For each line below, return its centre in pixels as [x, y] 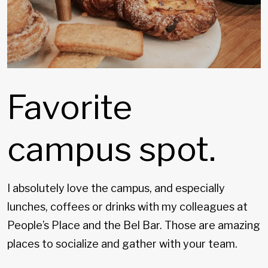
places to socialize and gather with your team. [122, 243]
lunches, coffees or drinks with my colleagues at [127, 206]
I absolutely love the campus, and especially [116, 188]
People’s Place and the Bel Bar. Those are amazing [134, 225]
